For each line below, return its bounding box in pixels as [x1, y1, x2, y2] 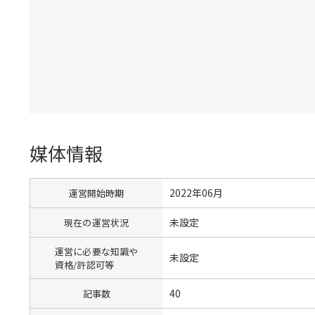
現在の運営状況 [64, 215, 129, 229]
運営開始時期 [68, 186, 124, 200]
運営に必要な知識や [55, 244, 139, 258]
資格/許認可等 [55, 257, 115, 271]
